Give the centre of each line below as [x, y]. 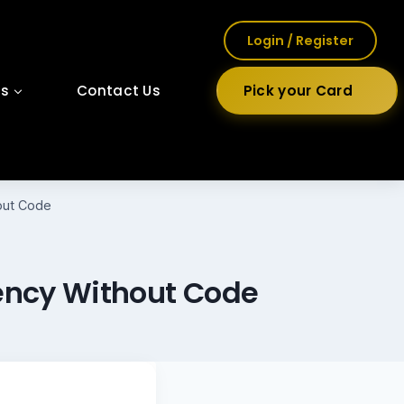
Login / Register [300, 41]
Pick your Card [298, 90]
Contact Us [119, 90]
